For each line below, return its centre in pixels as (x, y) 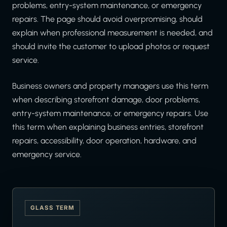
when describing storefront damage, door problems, (106, 100)
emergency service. (47, 155)
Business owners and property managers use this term (110, 86)
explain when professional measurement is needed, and (112, 33)
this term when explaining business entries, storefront (108, 127)
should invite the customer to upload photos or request (111, 47)
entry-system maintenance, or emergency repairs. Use (110, 113)
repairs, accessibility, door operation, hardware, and (104, 141)
